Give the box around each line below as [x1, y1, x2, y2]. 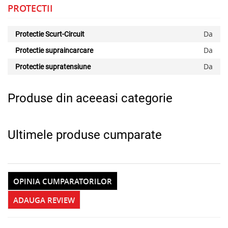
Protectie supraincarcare [15, 46, 93, 54]
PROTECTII [8, 2, 53, 14]
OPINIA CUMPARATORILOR [13, 176, 112, 187]
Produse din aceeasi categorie [8, 91, 173, 105]
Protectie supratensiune [15, 62, 91, 71]
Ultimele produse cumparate [8, 127, 162, 142]
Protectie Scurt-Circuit [15, 30, 84, 38]
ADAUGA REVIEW [13, 194, 75, 206]
